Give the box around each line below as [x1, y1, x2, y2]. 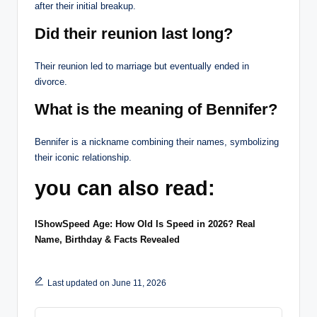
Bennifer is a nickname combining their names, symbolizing [35, 137, 279, 148]
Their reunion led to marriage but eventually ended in [35, 61, 249, 72]
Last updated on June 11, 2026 [47, 278, 166, 289]
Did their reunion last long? [35, 25, 233, 43]
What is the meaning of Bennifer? [35, 100, 277, 119]
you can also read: [35, 177, 215, 200]
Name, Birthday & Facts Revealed [35, 234, 180, 246]
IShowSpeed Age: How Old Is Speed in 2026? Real [35, 219, 255, 230]
